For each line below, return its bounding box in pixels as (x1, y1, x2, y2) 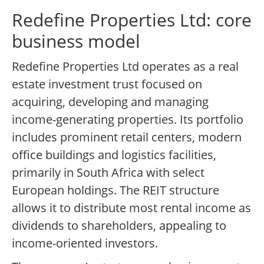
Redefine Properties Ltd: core (12, 8, 252, 32)
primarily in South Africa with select (12, 164, 204, 181)
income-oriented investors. (12, 235, 158, 252)
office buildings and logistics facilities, (12, 147, 216, 163)
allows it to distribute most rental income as (12, 200, 251, 216)
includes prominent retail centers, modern (12, 129, 242, 146)
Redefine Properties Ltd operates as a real (12, 58, 239, 75)
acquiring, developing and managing (12, 94, 209, 110)
